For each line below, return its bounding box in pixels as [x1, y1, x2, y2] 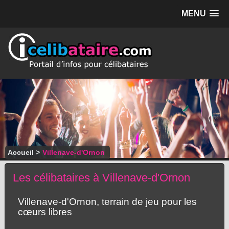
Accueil [7, 148, 34, 156]
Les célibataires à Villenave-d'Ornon [12, 171, 190, 184]
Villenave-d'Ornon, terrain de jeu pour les [17, 196, 197, 207]
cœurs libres [17, 207, 72, 217]
